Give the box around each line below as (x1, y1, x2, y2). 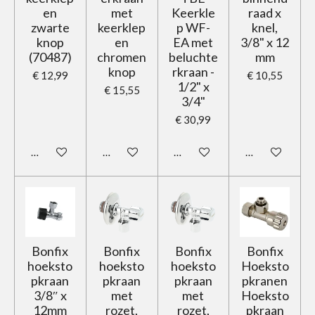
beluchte (168, 49, 218, 65)
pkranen (242, 273, 288, 289)
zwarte (30, 20, 70, 35)
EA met (173, 34, 214, 50)
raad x (248, 5, 282, 20)
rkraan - (172, 64, 214, 79)
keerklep (98, 20, 146, 35)
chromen (97, 49, 147, 65)
